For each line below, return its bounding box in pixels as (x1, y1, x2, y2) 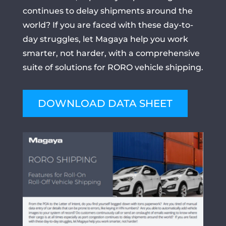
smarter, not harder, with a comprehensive (22, 48, 200, 58)
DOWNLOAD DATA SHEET (37, 97, 173, 109)
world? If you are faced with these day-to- (22, 20, 193, 30)
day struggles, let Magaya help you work (22, 34, 188, 44)
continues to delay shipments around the (22, 6, 193, 16)
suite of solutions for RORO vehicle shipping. (22, 63, 203, 72)
